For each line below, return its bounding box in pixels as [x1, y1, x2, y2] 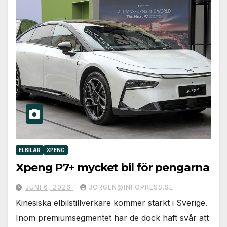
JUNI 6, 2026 [25, 183, 73, 192]
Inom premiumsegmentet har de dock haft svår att [16, 213, 209, 223]
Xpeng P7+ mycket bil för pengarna [16, 161, 209, 175]
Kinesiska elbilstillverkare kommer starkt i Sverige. [16, 198, 207, 208]
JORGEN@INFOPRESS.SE [89, 183, 173, 192]
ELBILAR [19, 147, 41, 154]
